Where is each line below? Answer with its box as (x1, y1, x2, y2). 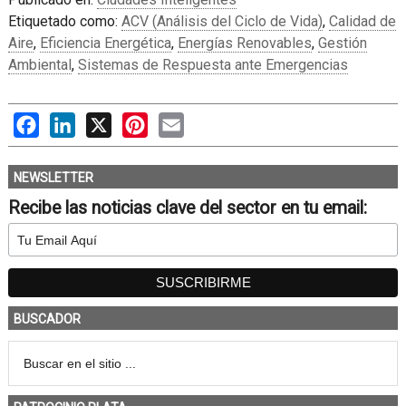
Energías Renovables (177, 34, 312, 52)
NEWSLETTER (13, 170, 93, 185)
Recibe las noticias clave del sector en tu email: (7, 198, 367, 218)
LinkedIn (74, 112, 130, 130)
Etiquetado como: (7, 13, 121, 30)
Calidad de (328, 13, 396, 30)
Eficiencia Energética (39, 34, 171, 52)
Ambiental (7, 56, 72, 73)
